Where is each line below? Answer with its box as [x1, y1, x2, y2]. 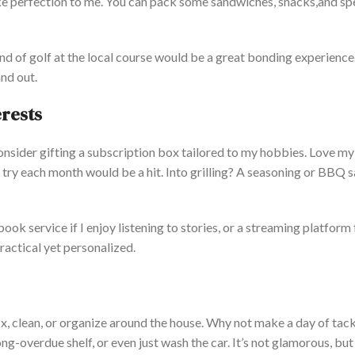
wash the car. [158, 334, 230, 350]
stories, [181, 219, 220, 235]
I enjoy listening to [78, 219, 181, 235]
